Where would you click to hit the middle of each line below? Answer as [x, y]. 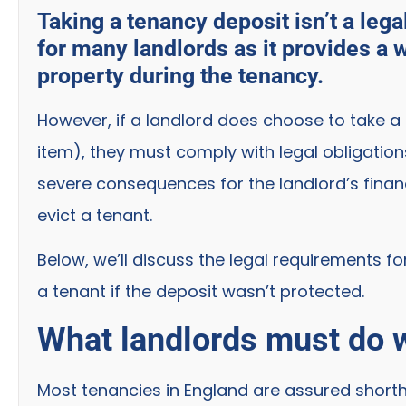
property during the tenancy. [183, 75]
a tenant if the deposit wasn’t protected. [201, 292]
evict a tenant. [95, 215]
